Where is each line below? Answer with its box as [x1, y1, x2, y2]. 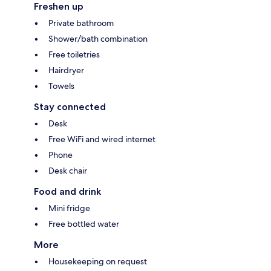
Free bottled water [48, 218, 119, 229]
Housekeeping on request [48, 255, 147, 267]
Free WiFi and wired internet [48, 133, 155, 145]
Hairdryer [48, 64, 84, 76]
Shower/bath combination [48, 33, 148, 44]
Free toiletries [48, 48, 100, 60]
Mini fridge [48, 202, 90, 214]
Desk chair [48, 165, 87, 176]
